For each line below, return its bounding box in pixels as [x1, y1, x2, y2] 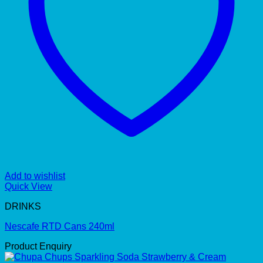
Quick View [5, 181, 52, 191]
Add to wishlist [5, 170, 65, 181]
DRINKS [5, 201, 41, 211]
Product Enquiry [5, 241, 72, 251]
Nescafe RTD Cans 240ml [5, 221, 114, 231]
